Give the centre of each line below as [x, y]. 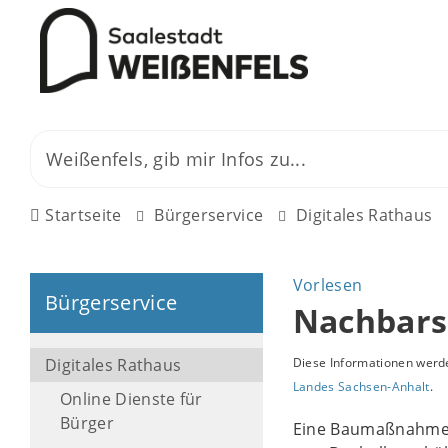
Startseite [83, 215]
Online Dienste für [131, 399]
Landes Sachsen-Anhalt [361, 386]
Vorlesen [327, 285]
